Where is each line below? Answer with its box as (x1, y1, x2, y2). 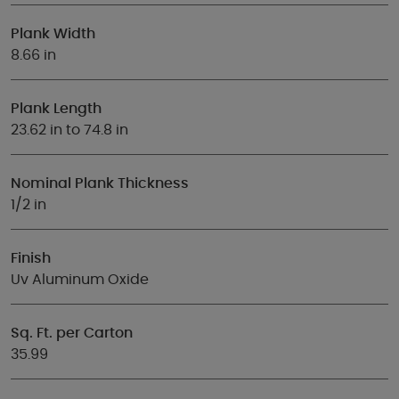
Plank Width (11, 27, 95, 41)
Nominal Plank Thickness (11, 176, 189, 191)
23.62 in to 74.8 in (11, 123, 128, 137)
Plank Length (11, 102, 102, 116)
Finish (11, 251, 51, 265)
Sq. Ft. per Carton (11, 326, 133, 340)
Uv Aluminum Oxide (11, 273, 149, 287)
